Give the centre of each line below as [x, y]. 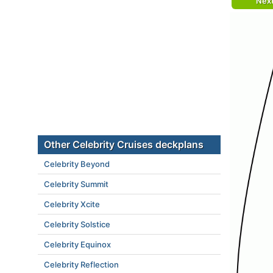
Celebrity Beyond [77, 164]
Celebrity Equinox [77, 244]
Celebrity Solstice [77, 224]
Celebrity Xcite [72, 204]
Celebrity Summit [76, 184]
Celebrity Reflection [81, 264]
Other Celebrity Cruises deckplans [124, 144]
